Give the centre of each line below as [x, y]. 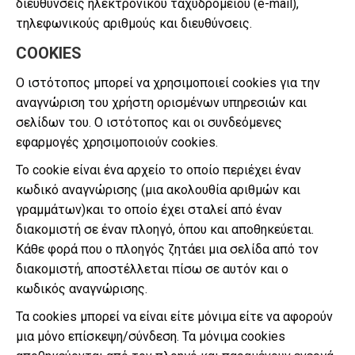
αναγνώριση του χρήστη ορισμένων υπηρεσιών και [161, 103]
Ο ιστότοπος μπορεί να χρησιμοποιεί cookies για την [168, 83]
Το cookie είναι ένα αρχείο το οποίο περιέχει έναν [158, 170]
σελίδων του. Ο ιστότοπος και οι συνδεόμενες [149, 122]
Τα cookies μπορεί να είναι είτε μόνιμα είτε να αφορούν [174, 317]
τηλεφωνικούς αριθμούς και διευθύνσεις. [134, 23]
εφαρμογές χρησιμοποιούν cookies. [117, 142]
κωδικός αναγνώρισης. [82, 289]
